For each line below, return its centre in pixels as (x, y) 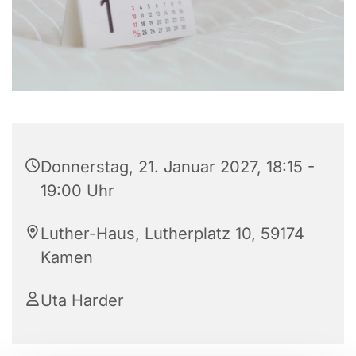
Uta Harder (82, 300)
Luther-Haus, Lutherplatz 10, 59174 (172, 233)
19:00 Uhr (77, 190)
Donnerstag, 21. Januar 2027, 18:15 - (178, 166)
